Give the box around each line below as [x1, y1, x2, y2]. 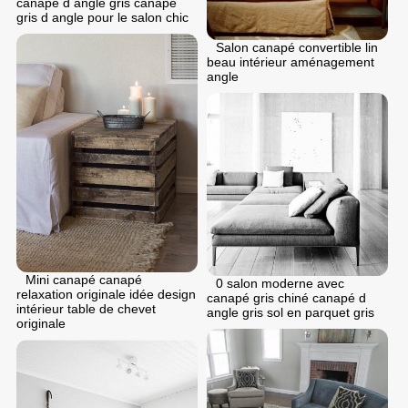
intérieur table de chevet [16, 301, 156, 316]
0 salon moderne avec [216, 276, 344, 291]
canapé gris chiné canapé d [207, 291, 366, 306]
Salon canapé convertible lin [216, 40, 378, 56]
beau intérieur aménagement [207, 55, 374, 70]
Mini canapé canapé [25, 271, 142, 287]
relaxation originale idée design [16, 286, 196, 301]
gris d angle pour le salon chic [16, 10, 189, 25]
